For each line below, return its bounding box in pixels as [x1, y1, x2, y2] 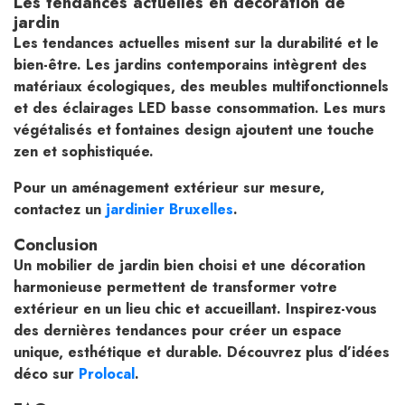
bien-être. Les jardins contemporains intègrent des [14, 53, 367, 75]
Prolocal [74, 363, 135, 384]
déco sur [14, 363, 74, 384]
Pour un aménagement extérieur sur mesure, [14, 176, 325, 198]
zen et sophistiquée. [14, 140, 154, 162]
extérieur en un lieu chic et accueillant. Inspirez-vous [14, 297, 377, 319]
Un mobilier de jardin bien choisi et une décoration [14, 254, 365, 276]
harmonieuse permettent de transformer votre [14, 276, 337, 297]
